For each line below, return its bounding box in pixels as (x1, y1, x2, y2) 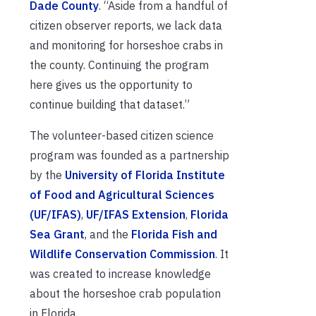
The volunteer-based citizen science (30, 128, 214, 142)
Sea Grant (30, 226, 85, 241)
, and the (85, 226, 131, 241)
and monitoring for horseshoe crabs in (30, 37, 223, 52)
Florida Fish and (131, 226, 217, 241)
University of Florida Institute (65, 167, 225, 182)
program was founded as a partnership (30, 147, 229, 162)
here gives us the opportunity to (30, 77, 193, 92)
